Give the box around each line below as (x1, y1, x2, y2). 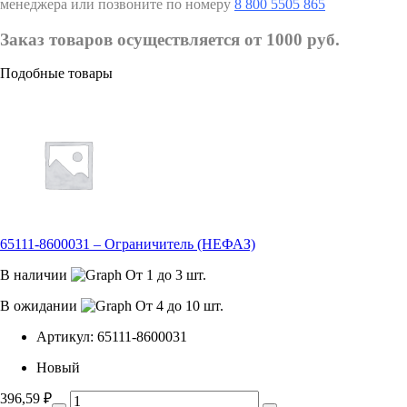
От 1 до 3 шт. (125, 267, 206, 283)
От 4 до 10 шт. (135, 298, 223, 314)
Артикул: (36, 329, 94, 345)
